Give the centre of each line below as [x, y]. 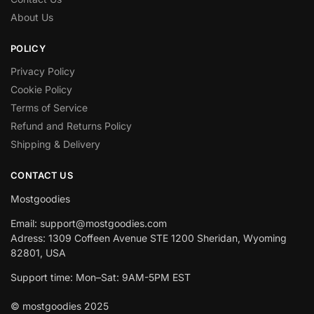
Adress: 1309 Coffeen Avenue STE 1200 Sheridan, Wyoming [149, 238]
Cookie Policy [41, 90]
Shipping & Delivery [55, 144]
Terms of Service [49, 108]
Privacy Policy [43, 71]
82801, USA [38, 252]
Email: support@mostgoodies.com [89, 223]
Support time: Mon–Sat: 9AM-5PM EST [101, 277]
